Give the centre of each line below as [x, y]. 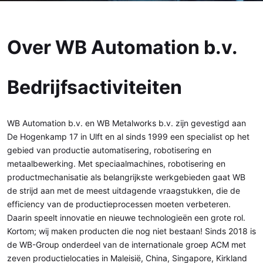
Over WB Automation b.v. [122, 47]
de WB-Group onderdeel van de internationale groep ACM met [127, 245]
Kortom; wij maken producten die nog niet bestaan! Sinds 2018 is [131, 231]
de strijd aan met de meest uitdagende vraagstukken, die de [124, 190]
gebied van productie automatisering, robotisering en [109, 150]
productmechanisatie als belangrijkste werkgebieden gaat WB [126, 177]
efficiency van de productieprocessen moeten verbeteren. [119, 204]
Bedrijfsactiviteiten [95, 87]
